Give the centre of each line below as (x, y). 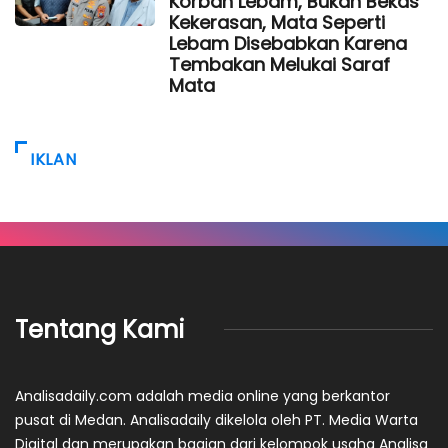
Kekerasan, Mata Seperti (277, 22)
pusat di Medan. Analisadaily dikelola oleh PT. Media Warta (216, 419)
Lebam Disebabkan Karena (288, 43)
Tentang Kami (99, 329)
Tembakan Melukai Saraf (279, 64)
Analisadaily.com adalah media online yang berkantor (202, 395)
